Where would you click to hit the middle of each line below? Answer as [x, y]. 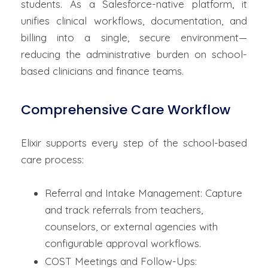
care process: [52, 160]
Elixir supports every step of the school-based [134, 143]
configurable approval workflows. [123, 243]
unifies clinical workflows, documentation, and [134, 21]
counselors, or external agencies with [131, 227]
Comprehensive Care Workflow [126, 110]
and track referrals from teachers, [124, 210]
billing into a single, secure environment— [134, 38]
